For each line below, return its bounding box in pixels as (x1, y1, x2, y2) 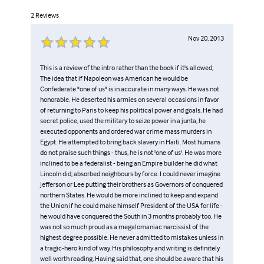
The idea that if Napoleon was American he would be (40, 73, 188, 82)
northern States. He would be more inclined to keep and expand (40, 190, 218, 199)
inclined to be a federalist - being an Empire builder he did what (40, 158, 217, 167)
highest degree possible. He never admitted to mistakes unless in (40, 232, 223, 242)
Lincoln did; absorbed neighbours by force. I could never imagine (40, 169, 220, 178)
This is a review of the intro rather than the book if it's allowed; (40, 62, 213, 72)
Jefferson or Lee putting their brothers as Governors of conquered (40, 179, 223, 189)
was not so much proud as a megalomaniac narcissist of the (40, 222, 209, 231)
